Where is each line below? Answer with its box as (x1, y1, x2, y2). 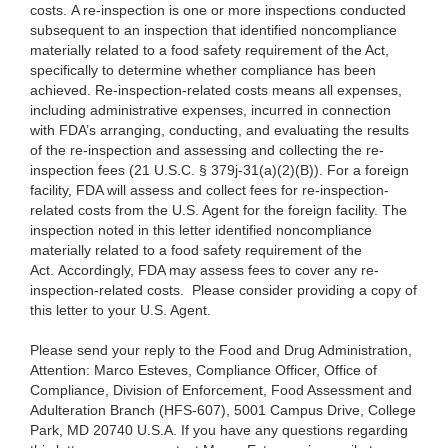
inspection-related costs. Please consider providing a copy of (30, 282, 417, 299)
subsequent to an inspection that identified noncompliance (30, 22, 397, 39)
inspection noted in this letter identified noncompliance (30, 222, 372, 239)
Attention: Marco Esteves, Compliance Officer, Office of (30, 362, 377, 379)
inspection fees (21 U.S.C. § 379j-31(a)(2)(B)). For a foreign (30, 162, 409, 179)
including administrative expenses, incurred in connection (30, 102, 391, 119)
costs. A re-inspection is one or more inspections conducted (30, 2, 406, 19)
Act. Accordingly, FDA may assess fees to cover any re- (30, 262, 379, 279)
